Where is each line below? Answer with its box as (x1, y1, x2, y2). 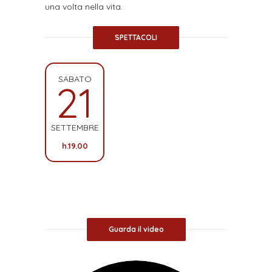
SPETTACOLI (115, 33, 157, 42)
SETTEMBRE (50, 122, 99, 134)
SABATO (58, 73, 92, 85)
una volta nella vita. (45, 1, 123, 13)
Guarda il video (108, 225, 164, 234)
